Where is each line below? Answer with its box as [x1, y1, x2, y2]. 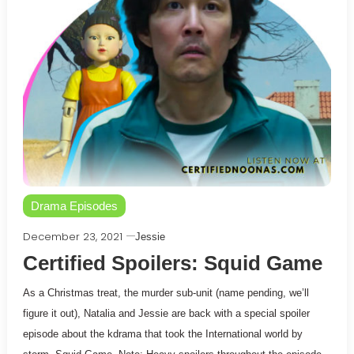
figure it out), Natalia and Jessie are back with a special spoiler [22, 307, 310, 319]
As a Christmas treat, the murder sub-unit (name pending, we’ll [22, 286, 309, 299]
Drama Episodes [30, 198, 118, 213]
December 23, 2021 [22, 228, 122, 244]
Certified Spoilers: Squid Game [22, 250, 322, 275]
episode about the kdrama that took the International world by [22, 327, 303, 340]
